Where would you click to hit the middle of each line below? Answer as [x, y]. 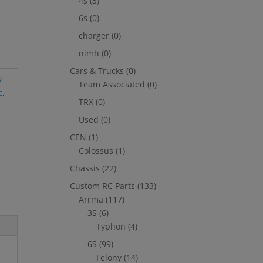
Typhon [111, 226]
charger [94, 36]
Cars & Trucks [97, 71]
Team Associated [112, 84]
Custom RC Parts [103, 186]
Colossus [96, 151]
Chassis [85, 168]
